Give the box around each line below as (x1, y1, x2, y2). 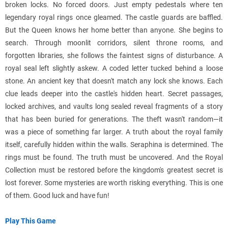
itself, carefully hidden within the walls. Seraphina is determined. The (5, 140, 223, 149)
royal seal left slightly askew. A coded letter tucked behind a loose (5, 64, 223, 73)
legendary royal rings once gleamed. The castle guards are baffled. (5, 13, 223, 22)
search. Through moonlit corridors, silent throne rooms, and (5, 39, 223, 47)
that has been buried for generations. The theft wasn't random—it (5, 115, 223, 124)
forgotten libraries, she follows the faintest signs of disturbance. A (5, 51, 223, 60)
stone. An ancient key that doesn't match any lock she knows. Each (5, 77, 223, 85)
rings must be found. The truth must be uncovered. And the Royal (5, 153, 223, 162)
